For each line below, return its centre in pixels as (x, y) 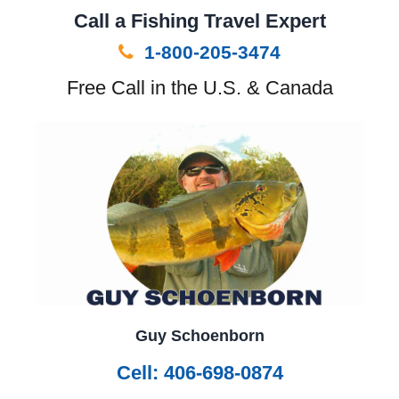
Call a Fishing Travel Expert (199, 21)
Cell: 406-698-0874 (199, 373)
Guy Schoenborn (199, 336)
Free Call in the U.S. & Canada (199, 88)
